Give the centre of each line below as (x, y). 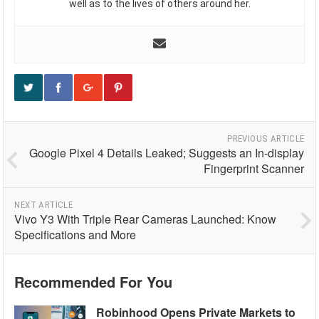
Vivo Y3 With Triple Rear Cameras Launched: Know (146, 219)
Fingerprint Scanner (254, 168)
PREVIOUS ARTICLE (266, 138)
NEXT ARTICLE (44, 204)
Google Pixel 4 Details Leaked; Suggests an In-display (167, 152)
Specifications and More (75, 234)
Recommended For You (94, 281)
